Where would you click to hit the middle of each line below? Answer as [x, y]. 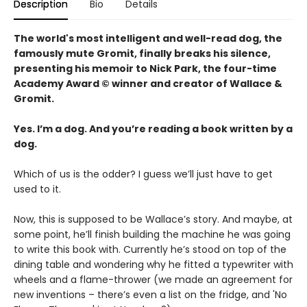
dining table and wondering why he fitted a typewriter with [153, 264]
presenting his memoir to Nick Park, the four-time [145, 68]
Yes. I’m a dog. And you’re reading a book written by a [153, 128]
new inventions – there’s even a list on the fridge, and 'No [150, 294]
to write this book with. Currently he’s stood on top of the [150, 249]
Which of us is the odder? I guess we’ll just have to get [143, 174]
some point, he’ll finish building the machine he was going [152, 234]
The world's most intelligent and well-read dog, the [148, 38]
